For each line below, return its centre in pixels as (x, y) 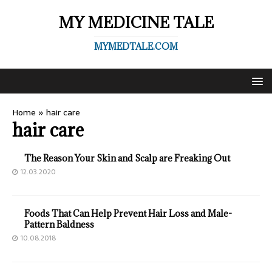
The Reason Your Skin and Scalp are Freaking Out (127, 158)
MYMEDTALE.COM (136, 46)
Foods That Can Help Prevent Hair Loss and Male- (128, 213)
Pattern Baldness (59, 224)
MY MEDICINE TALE (136, 22)
